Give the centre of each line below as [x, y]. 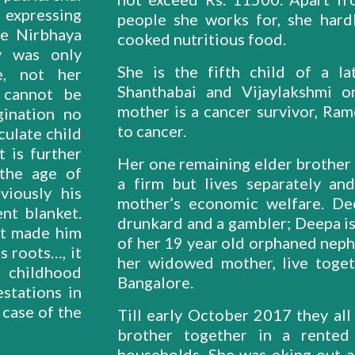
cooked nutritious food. [204, 39]
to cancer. [155, 131]
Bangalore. [157, 282]
